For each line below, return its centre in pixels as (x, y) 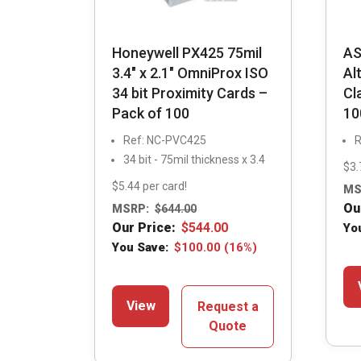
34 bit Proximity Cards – (190, 93)
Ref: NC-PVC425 (165, 140)
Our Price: (144, 228)
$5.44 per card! (149, 186)
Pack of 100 (151, 113)
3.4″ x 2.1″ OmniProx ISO (190, 73)
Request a (228, 307)
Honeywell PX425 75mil (187, 52)
